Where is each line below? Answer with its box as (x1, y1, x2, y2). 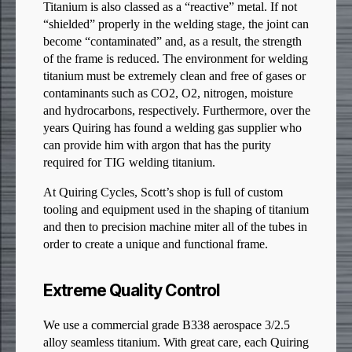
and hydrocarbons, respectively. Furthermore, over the (43, 103, 310, 119)
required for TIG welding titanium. (43, 155, 215, 171)
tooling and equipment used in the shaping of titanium (43, 202, 309, 218)
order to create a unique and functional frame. (43, 236, 268, 253)
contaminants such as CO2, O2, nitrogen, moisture (43, 86, 293, 102)
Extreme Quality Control (43, 280, 220, 301)
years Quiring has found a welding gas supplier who (43, 120, 302, 137)
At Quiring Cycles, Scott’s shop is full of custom (43, 185, 283, 201)
